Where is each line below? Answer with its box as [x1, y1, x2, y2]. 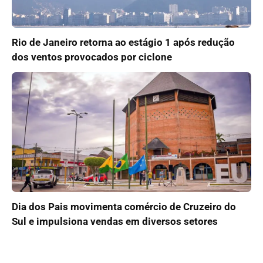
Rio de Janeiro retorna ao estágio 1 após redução [12, 36, 235, 48]
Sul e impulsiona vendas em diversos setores [12, 215, 218, 227]
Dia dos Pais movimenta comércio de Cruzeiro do [12, 200, 236, 213]
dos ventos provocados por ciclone [12, 50, 172, 63]
